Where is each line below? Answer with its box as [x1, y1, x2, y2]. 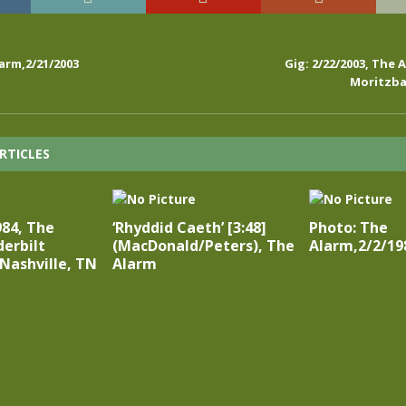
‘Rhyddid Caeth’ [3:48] [111, 217, 266, 237]
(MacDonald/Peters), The [111, 236, 295, 256]
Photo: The [308, 217, 388, 237]
